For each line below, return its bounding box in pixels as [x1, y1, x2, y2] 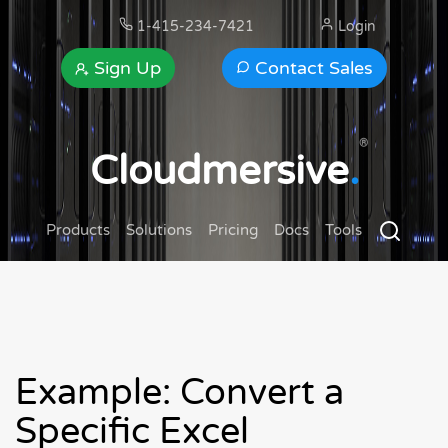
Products [46, 221, 110, 239]
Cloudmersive [89, 147, 349, 195]
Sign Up [89, 57, 162, 79]
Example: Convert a [15, 371, 344, 415]
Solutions [126, 221, 192, 239]
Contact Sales [249, 57, 373, 79]
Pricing [208, 221, 258, 239]
